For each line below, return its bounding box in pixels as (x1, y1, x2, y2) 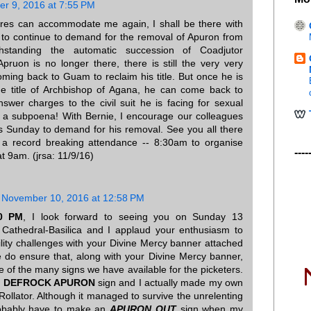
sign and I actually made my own (94, 276, 244, 288)
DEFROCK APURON (3, 276, 95, 288)
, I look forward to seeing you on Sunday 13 (23, 210, 244, 222)
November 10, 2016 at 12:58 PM (1, 192, 144, 203)
